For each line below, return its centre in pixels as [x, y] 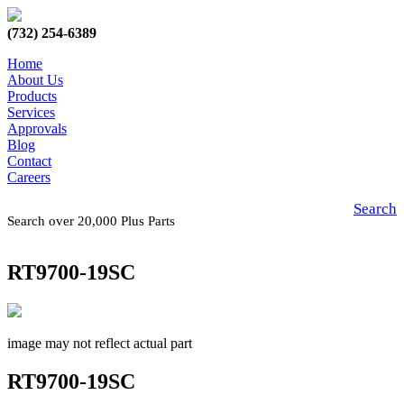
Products [32, 96]
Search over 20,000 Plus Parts [95, 221]
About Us [35, 80]
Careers [29, 177]
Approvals [37, 129]
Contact [29, 161]
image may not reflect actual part [100, 343]
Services [31, 112]
